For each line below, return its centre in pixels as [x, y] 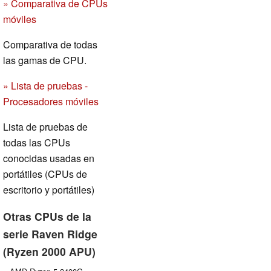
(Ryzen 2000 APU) [49, 251]
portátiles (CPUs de [45, 174]
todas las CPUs [37, 142]
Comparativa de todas [50, 44]
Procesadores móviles [51, 101]
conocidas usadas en [49, 158]
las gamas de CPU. [45, 60]
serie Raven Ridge [50, 233]
